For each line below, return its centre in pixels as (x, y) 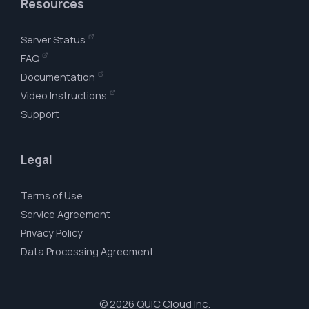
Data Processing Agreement (87, 251)
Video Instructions (64, 96)
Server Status (53, 40)
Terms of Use (52, 196)
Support (40, 114)
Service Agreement (66, 214)
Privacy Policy (52, 233)
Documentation (58, 77)
